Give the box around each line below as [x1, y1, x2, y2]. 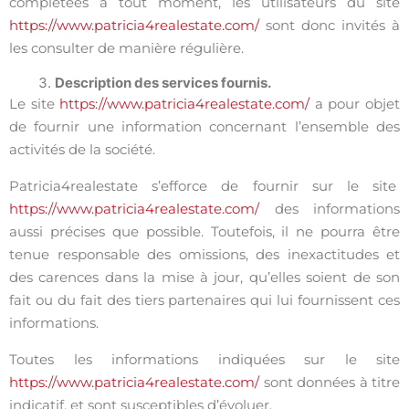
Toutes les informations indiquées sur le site [9, 351, 400, 368]
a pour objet [309, 95, 401, 112]
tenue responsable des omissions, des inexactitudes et [9, 246, 400, 263]
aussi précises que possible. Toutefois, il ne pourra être [9, 223, 400, 240]
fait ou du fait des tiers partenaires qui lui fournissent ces [9, 291, 400, 309]
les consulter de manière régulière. [9, 39, 244, 57]
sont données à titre [259, 373, 400, 391]
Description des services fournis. [55, 74, 271, 91]
